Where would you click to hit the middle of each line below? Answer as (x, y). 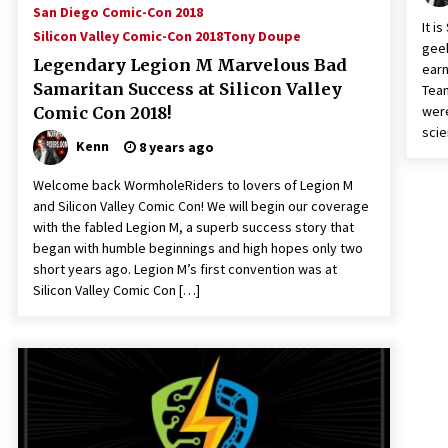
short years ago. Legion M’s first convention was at (185, 269)
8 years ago (175, 147)
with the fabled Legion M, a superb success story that (193, 227)
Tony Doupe (262, 36)
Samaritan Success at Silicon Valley (187, 89)
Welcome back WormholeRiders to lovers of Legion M (193, 185)
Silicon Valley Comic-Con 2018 (128, 36)
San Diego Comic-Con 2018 (118, 12)
